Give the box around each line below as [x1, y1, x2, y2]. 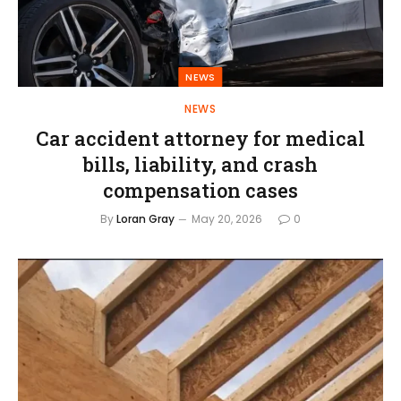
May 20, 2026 [192, 210, 262, 226]
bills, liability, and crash [83, 150, 318, 177]
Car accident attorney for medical [36, 124, 365, 151]
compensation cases [103, 176, 298, 203]
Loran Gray [116, 210, 175, 226]
